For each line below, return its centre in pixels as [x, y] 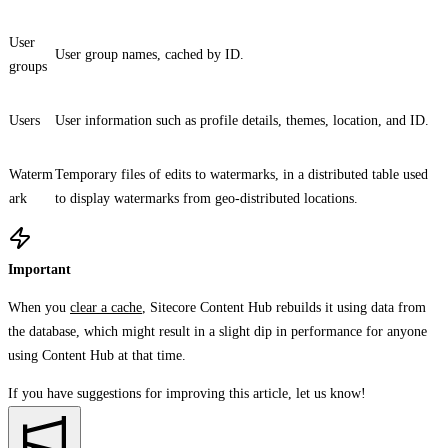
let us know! [331, 393]
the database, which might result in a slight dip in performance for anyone [217, 331]
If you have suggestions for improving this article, [150, 393]
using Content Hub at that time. [97, 355]
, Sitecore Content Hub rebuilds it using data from [284, 307]
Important [39, 269]
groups [28, 66]
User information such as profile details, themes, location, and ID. [242, 120]
